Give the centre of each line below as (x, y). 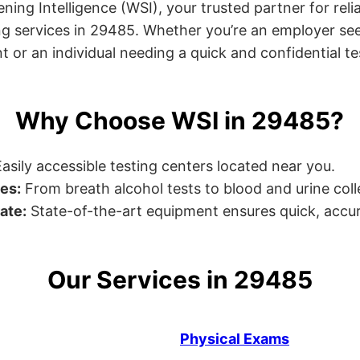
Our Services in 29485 (180, 280)
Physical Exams (234, 339)
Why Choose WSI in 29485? (180, 121)
